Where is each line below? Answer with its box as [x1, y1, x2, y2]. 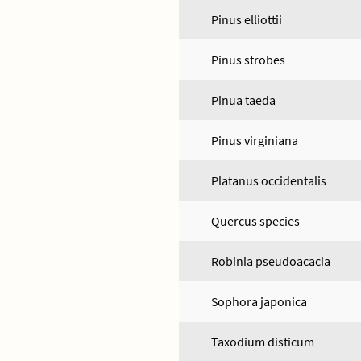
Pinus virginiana [211, 132, 298, 148]
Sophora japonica [211, 293, 307, 309]
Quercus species [211, 213, 300, 229]
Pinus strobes [211, 52, 285, 68]
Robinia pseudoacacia [211, 253, 330, 269]
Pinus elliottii [211, 11, 282, 27]
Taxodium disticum [211, 334, 314, 350]
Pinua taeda [211, 92, 276, 108]
